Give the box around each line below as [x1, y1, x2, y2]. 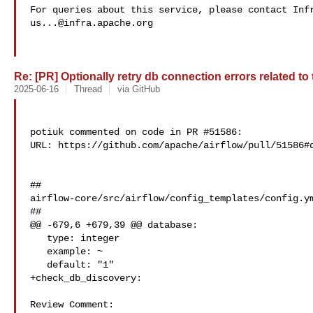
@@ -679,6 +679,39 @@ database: [30, 219, 198, 231]
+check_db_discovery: [30, 272, 142, 284]
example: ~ [30, 246, 47, 257]
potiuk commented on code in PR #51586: [30, 126, 242, 138]
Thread [73, 84, 102, 94]
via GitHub [117, 84, 160, 94]
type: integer [30, 233, 47, 244]
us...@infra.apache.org [30, 17, 153, 29]
